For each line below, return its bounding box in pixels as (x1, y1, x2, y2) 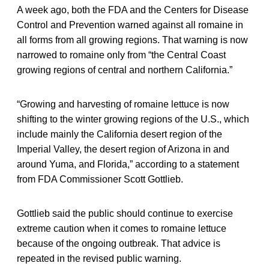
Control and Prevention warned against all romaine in (17, 19, 243, 30)
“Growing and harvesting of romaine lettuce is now (17, 98, 229, 109)
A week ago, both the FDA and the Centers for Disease (17, 4, 249, 15)
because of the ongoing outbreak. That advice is (17, 238, 220, 249)
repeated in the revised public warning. (17, 253, 181, 264)
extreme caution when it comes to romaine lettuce (17, 223, 226, 234)
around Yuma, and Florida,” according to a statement (17, 159, 239, 169)
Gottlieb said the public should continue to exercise (17, 208, 233, 219)
